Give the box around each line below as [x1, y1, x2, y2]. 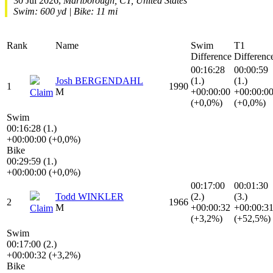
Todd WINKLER [55, 191, 124, 202]
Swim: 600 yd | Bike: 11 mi [13, 5, 118, 16]
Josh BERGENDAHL [55, 75, 143, 86]
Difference [191, 51, 232, 62]
